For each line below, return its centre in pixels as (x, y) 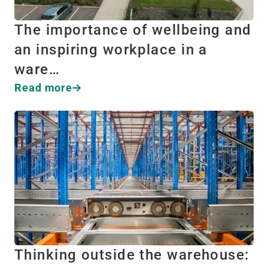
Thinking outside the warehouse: (132, 255)
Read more (44, 88)
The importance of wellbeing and (133, 30)
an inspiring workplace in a (111, 50)
